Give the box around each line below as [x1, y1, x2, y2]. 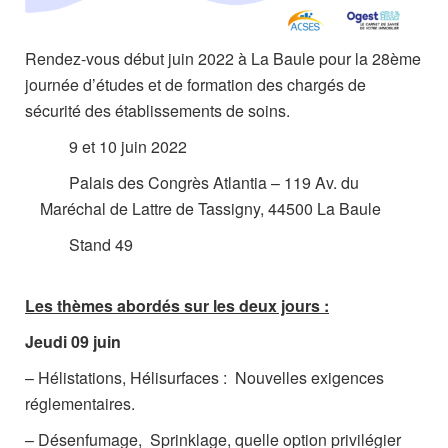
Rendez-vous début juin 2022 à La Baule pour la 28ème [25, 47, 421, 70]
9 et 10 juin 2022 [65, 135, 187, 158]
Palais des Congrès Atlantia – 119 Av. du [65, 171, 359, 194]
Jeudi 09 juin [25, 330, 121, 353]
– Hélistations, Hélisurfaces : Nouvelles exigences [25, 366, 384, 389]
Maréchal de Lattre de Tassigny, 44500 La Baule [40, 197, 381, 220]
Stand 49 [65, 233, 133, 256]
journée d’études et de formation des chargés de [25, 73, 366, 96]
